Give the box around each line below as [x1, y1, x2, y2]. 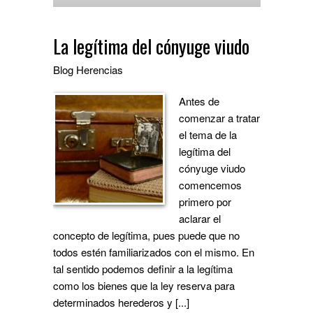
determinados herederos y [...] [53, 294, 190, 310]
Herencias [76, 61, 124, 77]
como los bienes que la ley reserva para [53, 277, 235, 293]
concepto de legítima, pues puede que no [53, 227, 240, 242]
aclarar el [179, 210, 221, 226]
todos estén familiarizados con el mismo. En [53, 244, 255, 259]
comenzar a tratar [179, 110, 261, 125]
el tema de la [179, 126, 238, 142]
